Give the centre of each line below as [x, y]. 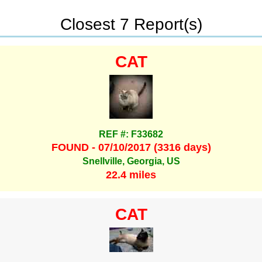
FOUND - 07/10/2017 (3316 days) [131, 147]
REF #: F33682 [131, 134]
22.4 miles [131, 175]
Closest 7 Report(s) [131, 24]
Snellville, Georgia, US [131, 161]
